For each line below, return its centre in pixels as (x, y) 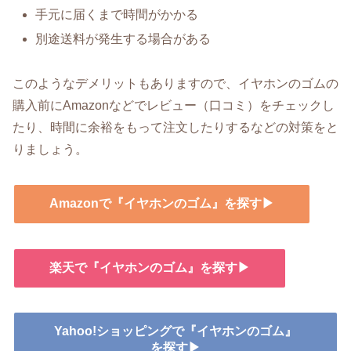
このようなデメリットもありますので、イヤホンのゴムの (175, 84)
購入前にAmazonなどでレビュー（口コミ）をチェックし (174, 106)
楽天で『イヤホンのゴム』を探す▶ (150, 267)
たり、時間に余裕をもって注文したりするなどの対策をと (175, 128)
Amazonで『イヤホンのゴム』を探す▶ (162, 203)
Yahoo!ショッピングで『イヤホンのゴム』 (175, 331)
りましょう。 (50, 150)
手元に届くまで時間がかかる (117, 15)
